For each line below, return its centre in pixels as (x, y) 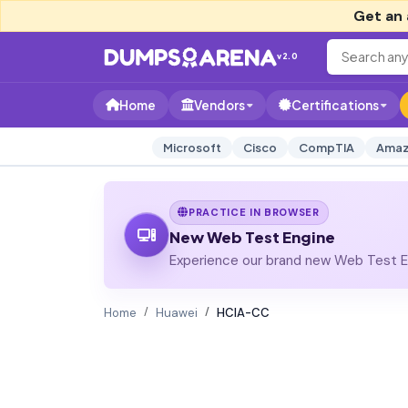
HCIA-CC (243, 312)
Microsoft (192, 148)
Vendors (219, 105)
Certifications (335, 105)
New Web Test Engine (252, 237)
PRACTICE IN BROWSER (254, 212)
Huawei (177, 312)
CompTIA (326, 148)
